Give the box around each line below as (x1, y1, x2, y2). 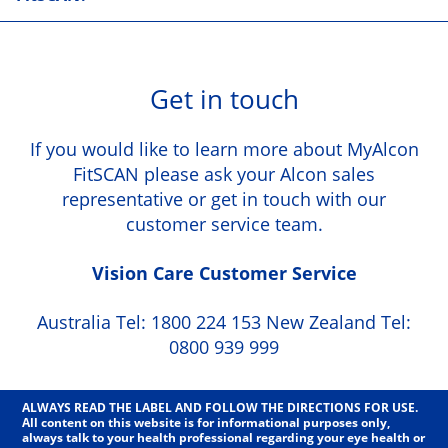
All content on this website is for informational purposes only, (22, 414, 391, 432)
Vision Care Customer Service (91, 261, 357, 286)
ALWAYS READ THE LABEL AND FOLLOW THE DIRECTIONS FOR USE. (22, 399, 419, 417)
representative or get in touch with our (62, 187, 386, 212)
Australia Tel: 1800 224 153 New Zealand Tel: (37, 310, 411, 335)
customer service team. (125, 212, 323, 237)
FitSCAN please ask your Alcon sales (73, 162, 375, 187)
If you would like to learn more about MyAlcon (29, 137, 419, 162)
